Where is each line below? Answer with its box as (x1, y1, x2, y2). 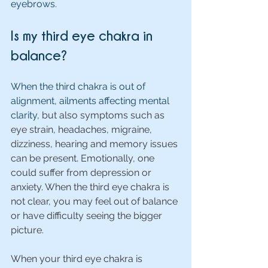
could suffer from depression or (11, 167, 154, 178)
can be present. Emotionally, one (11, 153, 157, 164)
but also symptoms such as (42, 109, 167, 121)
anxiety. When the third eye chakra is (11, 181, 172, 193)
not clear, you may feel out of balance (11, 196, 180, 207)
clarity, (11, 109, 42, 121)
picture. (11, 224, 44, 236)
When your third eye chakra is (11, 253, 145, 264)
